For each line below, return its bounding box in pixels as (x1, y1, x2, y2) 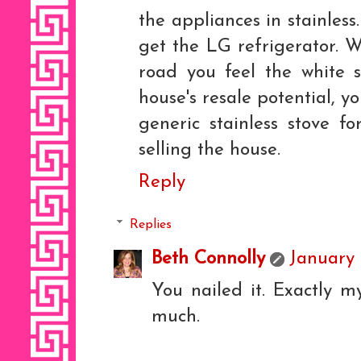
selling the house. (139, 141, 280, 160)
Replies (129, 218, 172, 231)
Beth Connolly (151, 250, 265, 268)
